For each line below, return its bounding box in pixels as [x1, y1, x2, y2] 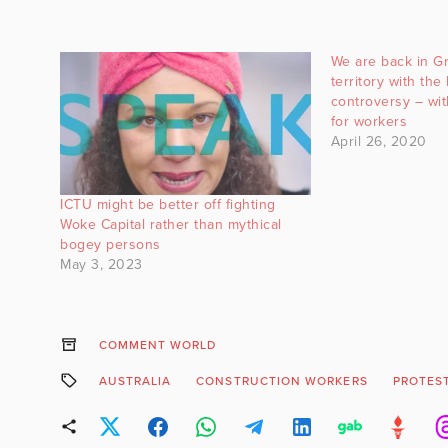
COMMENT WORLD [98, 337, 217, 352]
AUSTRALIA [98, 373, 172, 388]
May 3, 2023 [60, 255, 143, 273]
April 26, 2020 [330, 132, 427, 150]
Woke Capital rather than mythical [60, 215, 282, 233]
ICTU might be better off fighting [60, 195, 276, 213]
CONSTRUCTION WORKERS [196, 373, 368, 388]
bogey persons [60, 235, 161, 253]
